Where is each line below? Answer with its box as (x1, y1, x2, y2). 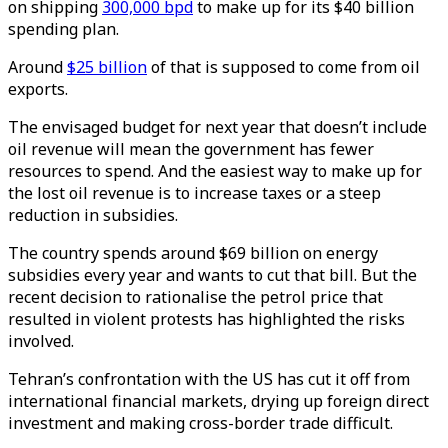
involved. (8, 330, 78, 352)
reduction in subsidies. (8, 204, 182, 226)
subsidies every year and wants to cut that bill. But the (8, 264, 417, 286)
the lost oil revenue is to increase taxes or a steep (8, 182, 381, 204)
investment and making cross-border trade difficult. (8, 412, 397, 434)
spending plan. (8, 18, 123, 40)
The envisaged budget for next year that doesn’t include (8, 116, 427, 138)
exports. (8, 78, 72, 100)
